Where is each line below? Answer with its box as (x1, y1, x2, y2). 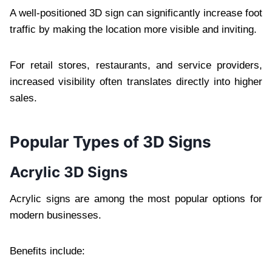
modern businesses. (10, 209, 101, 221)
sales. (10, 92, 37, 104)
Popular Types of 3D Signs (10, 132, 211, 151)
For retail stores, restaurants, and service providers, (10, 59, 262, 71)
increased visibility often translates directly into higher (10, 75, 262, 87)
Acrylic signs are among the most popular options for (10, 192, 262, 205)
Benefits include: (10, 245, 85, 257)
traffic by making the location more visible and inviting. (10, 23, 257, 35)
